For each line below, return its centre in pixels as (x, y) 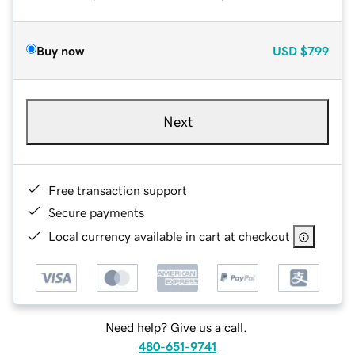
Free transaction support (118, 190)
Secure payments (96, 212)
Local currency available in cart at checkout (169, 236)
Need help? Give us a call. (176, 328)
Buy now (60, 50)
